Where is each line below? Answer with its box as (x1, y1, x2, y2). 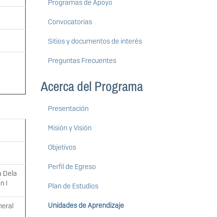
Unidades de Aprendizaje (47, 201, 124, 210)
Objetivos (47, 143, 76, 152)
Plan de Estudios (47, 182, 98, 191)
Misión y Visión (47, 124, 92, 133)
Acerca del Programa (40, 79, 143, 94)
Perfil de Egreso (47, 162, 96, 171)
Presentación (47, 104, 89, 113)
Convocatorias (47, 17, 92, 27)
